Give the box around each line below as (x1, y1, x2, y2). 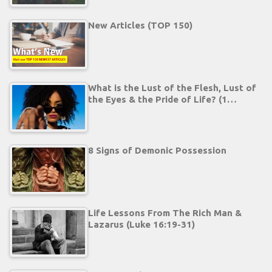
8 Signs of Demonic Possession (88, 144, 226, 155)
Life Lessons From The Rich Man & (88, 207, 242, 218)
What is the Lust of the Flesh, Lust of (88, 82, 256, 93)
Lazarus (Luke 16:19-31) (88, 219, 195, 229)
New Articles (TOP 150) (88, 19, 192, 30)
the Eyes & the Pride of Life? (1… (88, 93, 237, 104)
